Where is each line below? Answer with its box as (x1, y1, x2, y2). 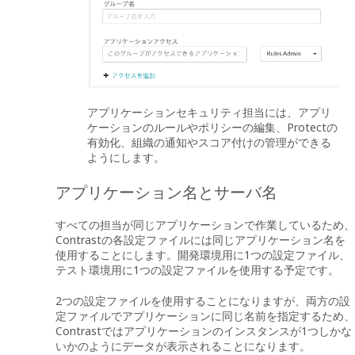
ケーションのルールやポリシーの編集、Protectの (87, 120, 338, 136)
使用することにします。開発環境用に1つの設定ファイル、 (55, 247, 350, 263)
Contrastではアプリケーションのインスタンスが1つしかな (55, 323, 352, 338)
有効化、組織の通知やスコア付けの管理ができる (87, 135, 331, 151)
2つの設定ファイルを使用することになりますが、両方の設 (55, 292, 350, 308)
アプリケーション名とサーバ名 (55, 181, 277, 204)
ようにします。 (87, 150, 165, 166)
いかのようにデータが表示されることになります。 (55, 338, 311, 353)
